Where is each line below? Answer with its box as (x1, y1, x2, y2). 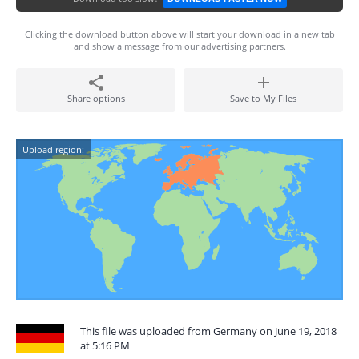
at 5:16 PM (80, 338, 130, 353)
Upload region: (22, 143, 84, 155)
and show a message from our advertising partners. (73, 40, 286, 52)
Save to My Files (230, 92, 296, 104)
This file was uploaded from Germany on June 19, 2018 (80, 324, 337, 338)
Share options (67, 92, 125, 104)
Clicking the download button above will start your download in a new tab (24, 28, 335, 40)
